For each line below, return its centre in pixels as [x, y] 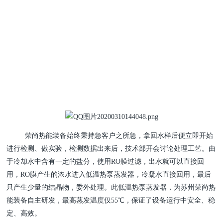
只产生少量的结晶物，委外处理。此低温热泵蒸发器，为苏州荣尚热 [111, 187]
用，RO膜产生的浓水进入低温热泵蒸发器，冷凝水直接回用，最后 [109, 174]
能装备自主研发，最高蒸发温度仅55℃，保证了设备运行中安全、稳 [111, 200]
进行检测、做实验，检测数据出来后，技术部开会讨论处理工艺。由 [111, 148]
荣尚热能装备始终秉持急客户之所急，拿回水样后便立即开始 [119, 135]
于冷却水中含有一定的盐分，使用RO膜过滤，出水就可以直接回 [106, 161]
